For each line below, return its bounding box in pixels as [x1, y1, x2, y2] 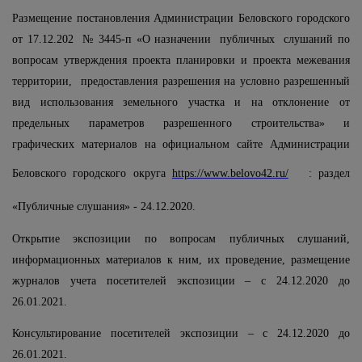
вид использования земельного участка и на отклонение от [12, 96, 350, 109]
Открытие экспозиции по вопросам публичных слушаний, [12, 232, 350, 245]
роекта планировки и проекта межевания [139, 54, 350, 67]
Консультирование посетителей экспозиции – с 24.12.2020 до [12, 326, 350, 339]
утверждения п [64, 54, 139, 67]
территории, [12, 75, 77, 88]
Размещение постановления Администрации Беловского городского [12, 12, 350, 25]
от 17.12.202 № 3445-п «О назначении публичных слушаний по [12, 33, 350, 46]
